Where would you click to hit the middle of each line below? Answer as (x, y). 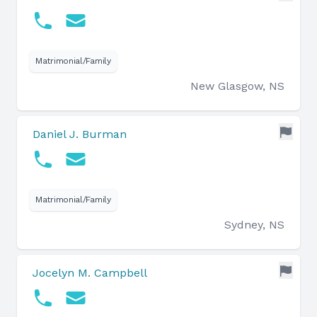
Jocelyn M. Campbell (90, 273)
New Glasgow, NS (237, 86)
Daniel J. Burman (80, 134)
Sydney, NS (254, 225)
